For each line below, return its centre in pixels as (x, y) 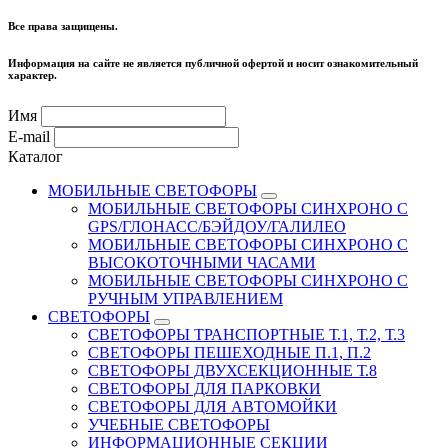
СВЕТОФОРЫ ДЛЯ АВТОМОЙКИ (212, 406)
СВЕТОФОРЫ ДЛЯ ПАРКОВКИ (204, 388)
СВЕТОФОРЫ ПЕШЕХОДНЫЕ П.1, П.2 (229, 352)
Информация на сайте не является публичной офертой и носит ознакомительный (213, 63)
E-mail (29, 136)
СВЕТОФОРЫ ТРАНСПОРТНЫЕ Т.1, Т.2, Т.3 (246, 334)
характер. (32, 75)
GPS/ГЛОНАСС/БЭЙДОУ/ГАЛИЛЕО (217, 226)
